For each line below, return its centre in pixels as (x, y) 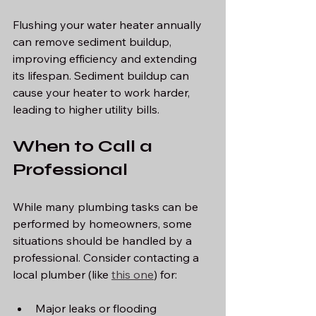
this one (133, 274)
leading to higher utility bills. (86, 109)
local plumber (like (62, 274)
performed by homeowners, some (104, 223)
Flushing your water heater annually (109, 24)
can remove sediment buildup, (93, 41)
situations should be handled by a (104, 240)
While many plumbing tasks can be (107, 206)
